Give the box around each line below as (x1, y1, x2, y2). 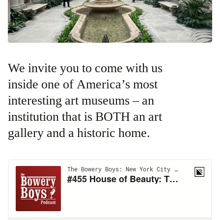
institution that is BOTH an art (8, 109, 162, 125)
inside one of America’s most (8, 76, 158, 92)
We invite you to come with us (8, 60, 19, 76)
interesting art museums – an (8, 92, 154, 109)
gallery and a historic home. (8, 125, 150, 141)
